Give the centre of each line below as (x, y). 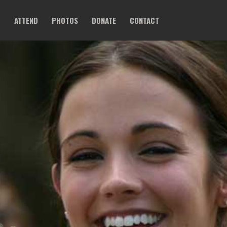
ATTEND (26, 20)
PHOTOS (65, 20)
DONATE (104, 20)
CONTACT (144, 20)
